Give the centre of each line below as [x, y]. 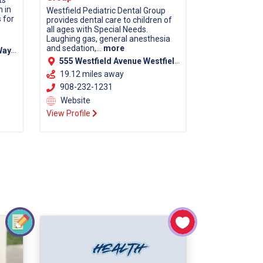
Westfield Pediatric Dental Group [106, 11]
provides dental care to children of [109, 20]
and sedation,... [75, 48]
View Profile [69, 114]
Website [74, 100]
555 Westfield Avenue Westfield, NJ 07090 [117, 61]
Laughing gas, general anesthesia [108, 39]
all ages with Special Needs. [97, 30]
